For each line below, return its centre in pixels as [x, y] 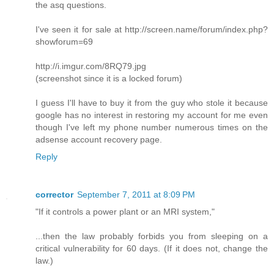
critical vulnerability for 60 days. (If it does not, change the [152, 249]
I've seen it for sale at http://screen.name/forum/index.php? [152, 30]
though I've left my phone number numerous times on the [152, 128]
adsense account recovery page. [99, 140]
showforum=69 [64, 42]
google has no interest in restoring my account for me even [152, 115]
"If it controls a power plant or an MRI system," [125, 212]
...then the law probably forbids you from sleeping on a [152, 236]
